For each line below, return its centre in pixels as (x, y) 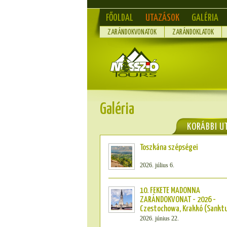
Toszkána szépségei (169, 148)
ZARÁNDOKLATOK (193, 32)
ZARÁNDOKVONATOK (132, 32)
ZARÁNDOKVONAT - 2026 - (178, 200)
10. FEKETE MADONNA (170, 191)
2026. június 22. (159, 218)
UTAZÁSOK (162, 18)
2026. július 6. (157, 165)
